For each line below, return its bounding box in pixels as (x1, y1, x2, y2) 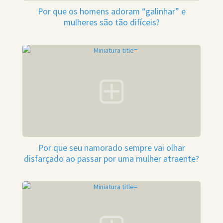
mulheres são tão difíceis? (63, 17, 160, 28)
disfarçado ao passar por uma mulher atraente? (24, 153, 199, 165)
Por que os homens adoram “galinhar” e (37, 6, 186, 17)
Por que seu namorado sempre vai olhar (38, 142, 185, 154)
